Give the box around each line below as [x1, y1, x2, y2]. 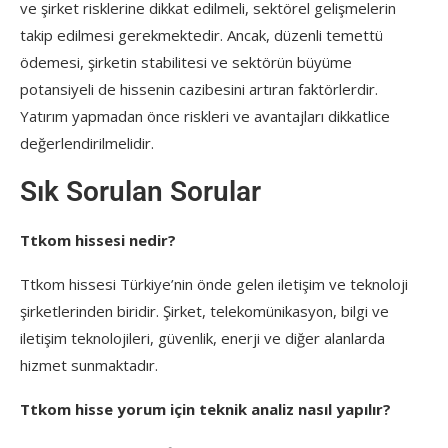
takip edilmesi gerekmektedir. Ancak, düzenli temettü [20, 24, 383, 45]
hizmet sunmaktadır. [20, 354, 158, 375]
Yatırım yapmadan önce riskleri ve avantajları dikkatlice [20, 105, 390, 126]
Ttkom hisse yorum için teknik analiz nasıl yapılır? [20, 398, 391, 419]
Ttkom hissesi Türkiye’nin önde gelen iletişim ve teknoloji [20, 273, 408, 294]
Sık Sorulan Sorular [20, 174, 261, 208]
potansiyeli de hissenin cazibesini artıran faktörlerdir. [20, 78, 378, 99]
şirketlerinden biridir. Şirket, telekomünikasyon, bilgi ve [20, 300, 389, 321]
